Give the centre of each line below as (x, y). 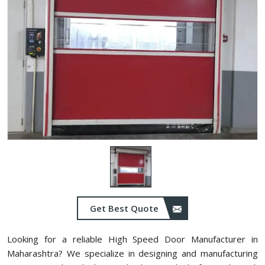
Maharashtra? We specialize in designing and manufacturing (132, 253)
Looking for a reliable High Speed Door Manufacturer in (132, 239)
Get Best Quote (125, 208)
